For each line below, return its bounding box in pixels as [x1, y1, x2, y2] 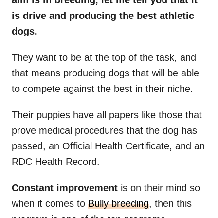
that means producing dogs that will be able [12, 68, 199, 79]
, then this [149, 198, 192, 209]
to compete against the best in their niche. [12, 83, 193, 94]
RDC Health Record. [12, 156, 100, 167]
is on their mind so [118, 182, 200, 194]
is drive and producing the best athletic [12, 10, 194, 21]
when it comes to [12, 198, 88, 209]
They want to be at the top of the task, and [12, 52, 196, 63]
